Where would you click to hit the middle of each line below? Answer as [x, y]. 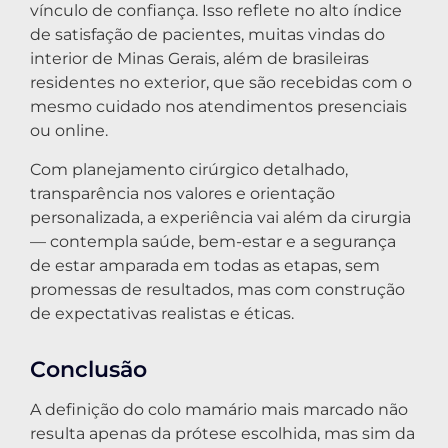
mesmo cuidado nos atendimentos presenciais [218, 107]
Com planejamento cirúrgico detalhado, [189, 169]
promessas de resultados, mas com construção [217, 289]
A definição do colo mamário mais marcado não [219, 409]
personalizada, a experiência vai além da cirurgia [220, 217]
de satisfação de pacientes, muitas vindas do [207, 35]
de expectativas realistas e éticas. [162, 313]
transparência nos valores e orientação [182, 193]
